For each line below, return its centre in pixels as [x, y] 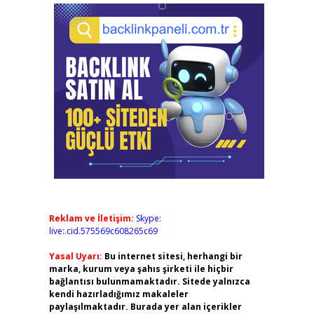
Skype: [148, 218]
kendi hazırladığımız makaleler [118, 294]
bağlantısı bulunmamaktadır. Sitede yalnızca [149, 281]
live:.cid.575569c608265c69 [103, 231]
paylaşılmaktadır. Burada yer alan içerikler [145, 307]
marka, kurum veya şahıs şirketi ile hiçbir [141, 269]
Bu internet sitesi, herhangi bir [173, 256]
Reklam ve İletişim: [91, 218]
